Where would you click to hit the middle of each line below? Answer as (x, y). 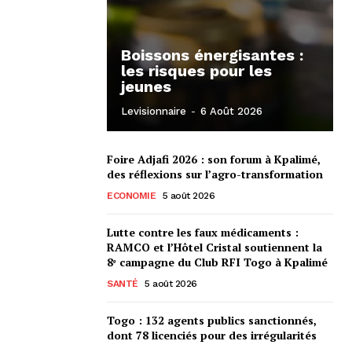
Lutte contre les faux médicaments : (203, 232)
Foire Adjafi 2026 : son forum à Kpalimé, (214, 159)
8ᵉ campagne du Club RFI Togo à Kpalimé (217, 262)
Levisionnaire (154, 111)
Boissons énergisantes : (212, 55)
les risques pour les (196, 70)
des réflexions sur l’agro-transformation (215, 174)
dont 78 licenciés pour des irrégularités (212, 335)
